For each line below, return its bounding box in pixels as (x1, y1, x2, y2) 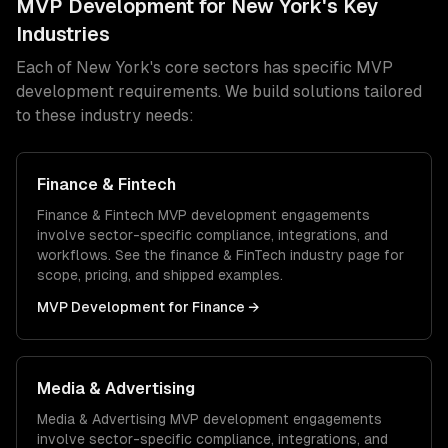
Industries (16, 23, 110, 45)
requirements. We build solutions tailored (114, 82, 422, 101)
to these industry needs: (16, 106, 194, 125)
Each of (16, 58, 76, 77)
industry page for (286, 247, 404, 263)
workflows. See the (37, 247, 170, 263)
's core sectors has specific (150, 58, 356, 77)
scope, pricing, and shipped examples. (37, 267, 283, 283)
